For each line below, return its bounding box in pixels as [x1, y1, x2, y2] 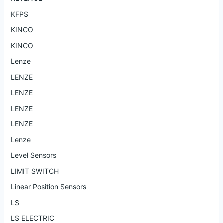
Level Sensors [10, 151, 56, 160]
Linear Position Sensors [10, 182, 86, 191]
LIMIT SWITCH [10, 166, 59, 175]
